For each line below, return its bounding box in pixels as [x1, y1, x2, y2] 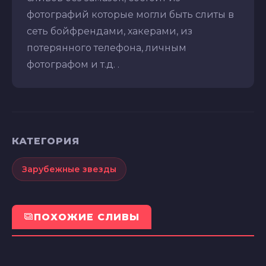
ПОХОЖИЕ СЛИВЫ [34, 211, 140, 223]
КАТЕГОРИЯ [12, 135, 80, 147]
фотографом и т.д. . [27, 58, 119, 70]
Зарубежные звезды [22, 163, 116, 175]
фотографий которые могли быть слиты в [27, 8, 234, 20]
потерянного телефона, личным [27, 42, 186, 53]
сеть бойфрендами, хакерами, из [27, 25, 192, 37]
